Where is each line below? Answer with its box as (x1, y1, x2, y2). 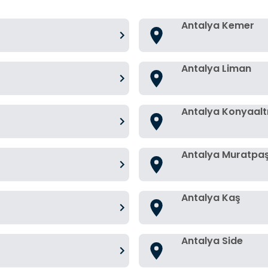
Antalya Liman (181, 62, 251, 75)
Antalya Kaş (181, 191, 240, 205)
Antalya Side (181, 234, 243, 248)
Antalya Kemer (181, 19, 254, 32)
